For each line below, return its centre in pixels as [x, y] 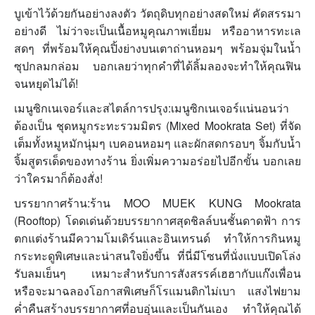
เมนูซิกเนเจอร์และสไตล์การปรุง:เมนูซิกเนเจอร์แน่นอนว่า [152, 108]
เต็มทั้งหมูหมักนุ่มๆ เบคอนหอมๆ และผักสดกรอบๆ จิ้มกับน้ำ [157, 143]
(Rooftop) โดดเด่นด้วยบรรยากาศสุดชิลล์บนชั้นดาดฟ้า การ [157, 221]
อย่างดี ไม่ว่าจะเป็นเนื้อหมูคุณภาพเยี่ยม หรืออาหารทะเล [157, 31]
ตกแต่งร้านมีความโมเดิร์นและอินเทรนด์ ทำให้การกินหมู [157, 238]
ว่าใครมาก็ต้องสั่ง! [58, 179]
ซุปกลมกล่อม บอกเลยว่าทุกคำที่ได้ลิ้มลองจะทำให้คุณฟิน [157, 66]
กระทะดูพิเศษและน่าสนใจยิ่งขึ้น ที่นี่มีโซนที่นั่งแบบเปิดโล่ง [157, 256]
